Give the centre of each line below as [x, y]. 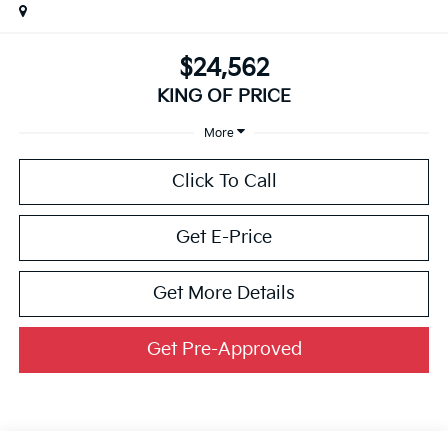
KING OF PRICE [224, 97]
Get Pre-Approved [224, 350]
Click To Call [224, 182]
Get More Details [224, 294]
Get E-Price [224, 238]
